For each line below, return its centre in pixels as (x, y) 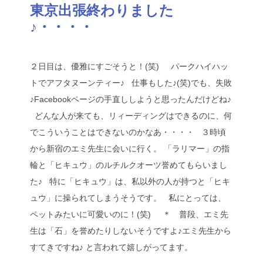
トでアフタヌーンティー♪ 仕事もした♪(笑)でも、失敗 (131, 83)
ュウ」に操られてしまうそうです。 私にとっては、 (128, 198)
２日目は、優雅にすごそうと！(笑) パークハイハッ (129, 67)
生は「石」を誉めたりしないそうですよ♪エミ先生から (131, 231)
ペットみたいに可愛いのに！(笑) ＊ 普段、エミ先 (129, 215)
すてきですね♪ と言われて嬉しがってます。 (114, 247)
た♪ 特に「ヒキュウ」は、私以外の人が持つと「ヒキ (130, 182)
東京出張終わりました (102, 10)
